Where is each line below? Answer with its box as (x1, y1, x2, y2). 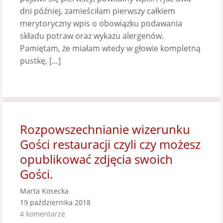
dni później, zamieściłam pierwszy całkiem (20, 5, 175, 16)
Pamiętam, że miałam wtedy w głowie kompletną (20, 43, 201, 54)
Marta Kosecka (20, 186, 69, 196)
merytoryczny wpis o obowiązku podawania (20, 18, 182, 29)
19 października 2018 (20, 198, 91, 207)
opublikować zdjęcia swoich (20, 151, 173, 167)
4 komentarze (20, 209, 65, 219)
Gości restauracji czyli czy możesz (20, 136, 201, 152)
